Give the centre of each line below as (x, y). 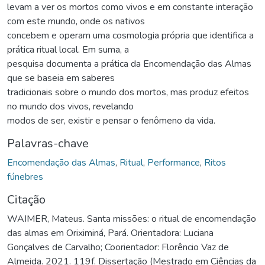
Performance (174, 162)
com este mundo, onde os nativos (76, 21)
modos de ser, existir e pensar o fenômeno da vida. (111, 120)
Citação (26, 199)
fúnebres (25, 177)
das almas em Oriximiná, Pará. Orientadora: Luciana (110, 233)
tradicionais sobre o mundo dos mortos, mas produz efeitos (128, 92)
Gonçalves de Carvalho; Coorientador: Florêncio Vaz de (118, 247)
